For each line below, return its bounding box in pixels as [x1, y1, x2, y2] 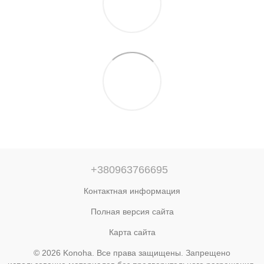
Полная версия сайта [90, 207, 174, 216]
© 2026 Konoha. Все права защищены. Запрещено [34, 248, 230, 258]
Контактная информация [84, 186, 180, 196]
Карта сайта [108, 227, 156, 237]
